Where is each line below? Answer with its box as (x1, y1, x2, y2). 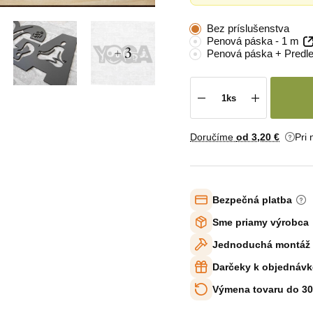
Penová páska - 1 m (207, 35, 299, 47)
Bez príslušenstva (207, 22, 289, 34)
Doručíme (190, 131, 236, 143)
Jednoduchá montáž (212, 238, 310, 250)
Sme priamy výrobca (212, 216, 309, 228)
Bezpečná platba (212, 194, 292, 205)
